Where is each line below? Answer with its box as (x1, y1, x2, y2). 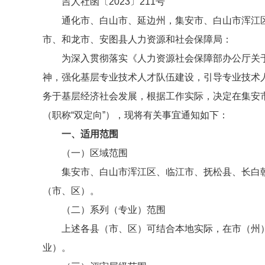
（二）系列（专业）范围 (62, 205, 166, 215)
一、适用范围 (62, 129, 118, 139)
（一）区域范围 (62, 148, 128, 158)
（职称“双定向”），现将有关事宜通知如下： (43, 110, 228, 120)
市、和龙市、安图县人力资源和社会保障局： (43, 34, 232, 44)
